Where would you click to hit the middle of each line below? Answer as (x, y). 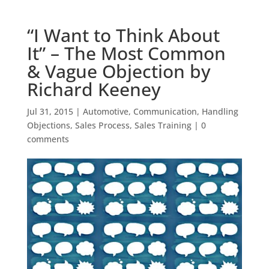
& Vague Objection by (119, 71)
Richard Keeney (94, 89)
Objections (48, 125)
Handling (220, 111)
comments (48, 139)
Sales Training (163, 125)
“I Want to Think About (123, 35)
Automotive (105, 111)
